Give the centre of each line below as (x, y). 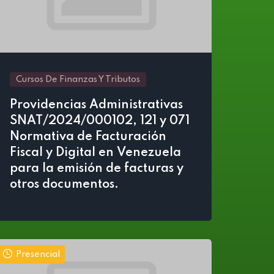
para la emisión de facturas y (97, 169)
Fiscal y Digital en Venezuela (95, 153)
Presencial (38, 254)
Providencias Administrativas (96, 105)
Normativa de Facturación (88, 137)
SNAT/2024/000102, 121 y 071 (100, 121)
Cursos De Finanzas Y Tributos (78, 80)
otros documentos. (64, 185)
